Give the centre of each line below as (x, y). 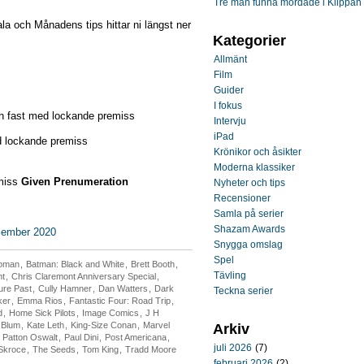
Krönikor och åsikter (258, 152)
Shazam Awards (249, 229)
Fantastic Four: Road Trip (120, 301)
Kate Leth (45, 325)
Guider (229, 90)
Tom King (100, 349)
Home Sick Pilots (42, 313)
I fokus (228, 106)
